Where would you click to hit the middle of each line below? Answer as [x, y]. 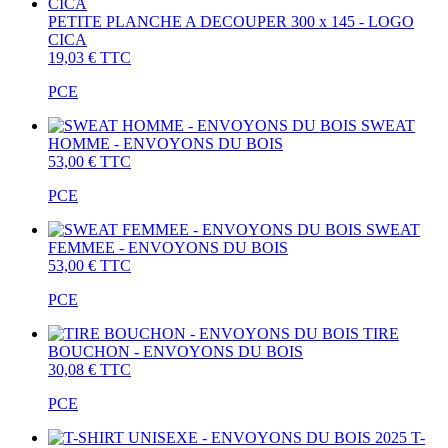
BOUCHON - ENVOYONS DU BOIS [175, 351]
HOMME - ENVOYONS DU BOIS [165, 143]
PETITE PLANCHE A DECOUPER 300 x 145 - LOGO [231, 21]
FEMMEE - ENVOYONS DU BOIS [168, 247]
